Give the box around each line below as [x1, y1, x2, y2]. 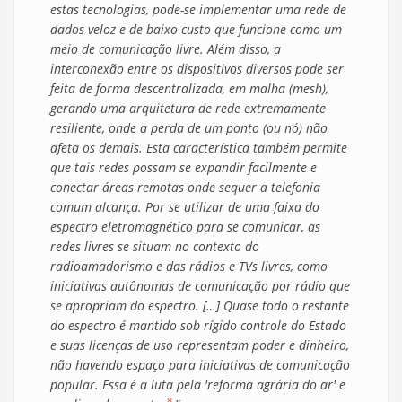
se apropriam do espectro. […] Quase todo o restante [50, 297, 349, 315]
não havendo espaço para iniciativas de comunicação [50, 356, 350, 374]
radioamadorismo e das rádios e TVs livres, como [50, 258, 328, 275]
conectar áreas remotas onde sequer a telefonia [50, 179, 320, 197]
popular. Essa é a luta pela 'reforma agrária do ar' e [50, 376, 345, 394]
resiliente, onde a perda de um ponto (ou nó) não [50, 119, 328, 137]
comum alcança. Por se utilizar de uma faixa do [50, 198, 319, 216]
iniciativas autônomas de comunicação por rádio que [50, 277, 350, 295]
